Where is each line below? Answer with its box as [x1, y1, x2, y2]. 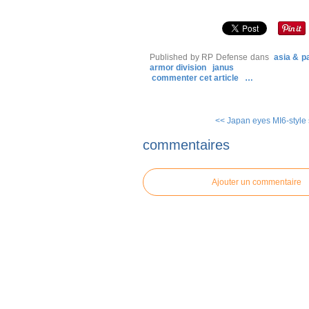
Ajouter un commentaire [212, 177, 301, 187]
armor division [150, 63, 206, 72]
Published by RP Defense [150, 52, 248, 62]
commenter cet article [152, 73, 241, 83]
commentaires [143, 137, 230, 152]
